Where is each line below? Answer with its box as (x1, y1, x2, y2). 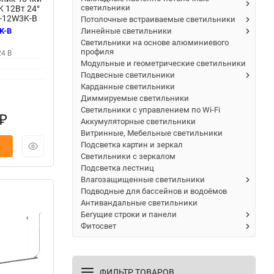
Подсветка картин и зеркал (81, 139, 183, 149)
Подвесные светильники (81, 70, 175, 80)
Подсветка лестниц (81, 163, 154, 172)
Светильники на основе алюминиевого (81, 37, 229, 47)
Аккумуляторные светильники (81, 116, 196, 126)
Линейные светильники (81, 26, 172, 35)
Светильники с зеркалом (81, 151, 176, 161)
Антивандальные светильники (81, 198, 198, 207)
